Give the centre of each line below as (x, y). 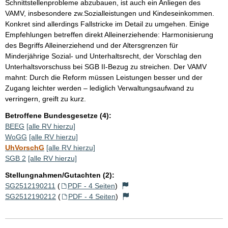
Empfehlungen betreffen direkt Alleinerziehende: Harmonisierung (109, 34)
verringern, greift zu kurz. (46, 98)
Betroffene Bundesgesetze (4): (58, 115)
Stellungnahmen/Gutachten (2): (60, 175)
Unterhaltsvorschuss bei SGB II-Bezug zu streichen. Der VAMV (106, 66)
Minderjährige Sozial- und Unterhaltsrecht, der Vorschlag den (103, 56)
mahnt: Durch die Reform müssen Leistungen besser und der (104, 77)
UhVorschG (25, 147)
